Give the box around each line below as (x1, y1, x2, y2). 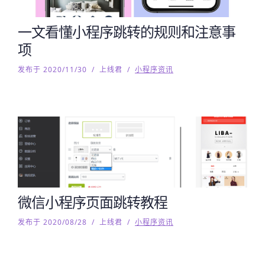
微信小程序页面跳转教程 (18, 192, 167, 212)
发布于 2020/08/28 (18, 217, 87, 227)
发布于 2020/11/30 (18, 64, 87, 75)
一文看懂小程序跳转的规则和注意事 (18, 22, 235, 41)
